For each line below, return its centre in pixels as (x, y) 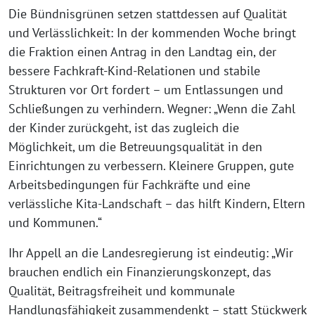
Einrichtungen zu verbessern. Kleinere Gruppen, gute (151, 166)
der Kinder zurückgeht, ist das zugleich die (124, 128)
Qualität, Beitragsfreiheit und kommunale (122, 291)
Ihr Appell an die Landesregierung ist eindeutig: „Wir (151, 253)
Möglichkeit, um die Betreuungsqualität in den (135, 147)
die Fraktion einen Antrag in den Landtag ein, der (142, 52)
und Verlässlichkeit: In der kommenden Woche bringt (152, 33)
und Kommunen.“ (55, 223)
